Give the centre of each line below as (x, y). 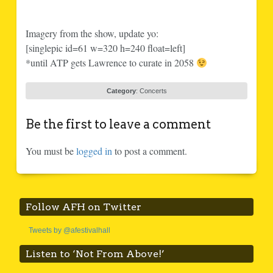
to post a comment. (149, 151)
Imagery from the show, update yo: (92, 33)
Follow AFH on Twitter (84, 207)
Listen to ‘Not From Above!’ (95, 253)
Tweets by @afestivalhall (70, 230)
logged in (94, 151)
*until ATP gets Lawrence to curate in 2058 (111, 62)
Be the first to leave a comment (118, 124)
